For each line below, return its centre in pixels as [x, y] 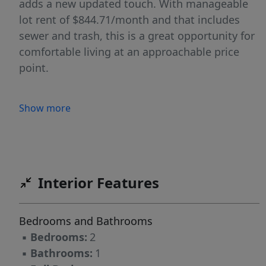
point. [34, 68]
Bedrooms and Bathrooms [86, 221]
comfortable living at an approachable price [129, 52]
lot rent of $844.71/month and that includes [129, 20]
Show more [45, 108]
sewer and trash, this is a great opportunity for [137, 36]
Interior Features [99, 183]
